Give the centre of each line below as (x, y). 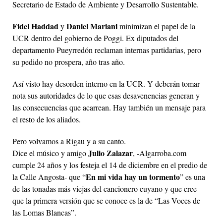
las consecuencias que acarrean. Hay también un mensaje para (109, 107)
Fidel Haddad (35, 26)
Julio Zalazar (111, 153)
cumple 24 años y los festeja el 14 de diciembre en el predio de (110, 165)
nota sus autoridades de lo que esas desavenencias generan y (106, 95)
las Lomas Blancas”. (44, 212)
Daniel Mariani (92, 26)
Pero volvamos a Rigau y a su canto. (69, 141)
